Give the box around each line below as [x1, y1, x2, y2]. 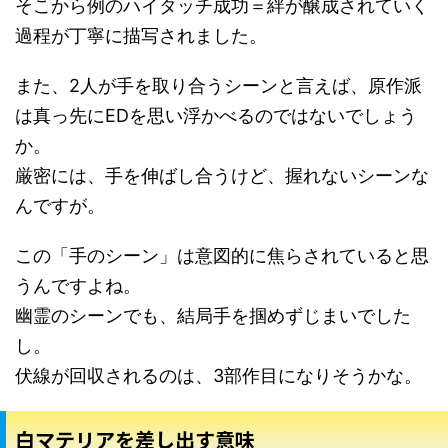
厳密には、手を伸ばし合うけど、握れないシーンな [15, 164, 429, 186]
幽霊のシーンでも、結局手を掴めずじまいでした [15, 304, 411, 326]
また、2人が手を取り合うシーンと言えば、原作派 [15, 74, 422, 96]
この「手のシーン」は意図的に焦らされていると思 [15, 244, 429, 266]
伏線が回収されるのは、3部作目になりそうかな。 [15, 364, 422, 386]
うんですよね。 [15, 274, 141, 296]
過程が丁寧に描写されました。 [15, 24, 267, 46]
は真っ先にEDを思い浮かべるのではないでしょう [15, 104, 417, 126]
